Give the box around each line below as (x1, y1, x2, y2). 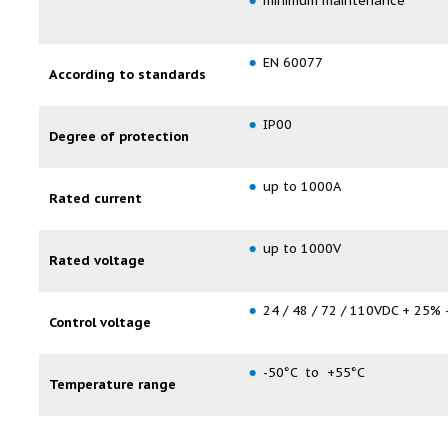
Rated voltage (49, 252, 145, 269)
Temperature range (49, 376, 176, 393)
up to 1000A (263, 178, 341, 195)
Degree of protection (49, 128, 189, 145)
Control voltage (49, 314, 151, 331)
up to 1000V (263, 240, 341, 257)
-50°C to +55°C (263, 364, 365, 381)
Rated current (49, 190, 142, 207)
